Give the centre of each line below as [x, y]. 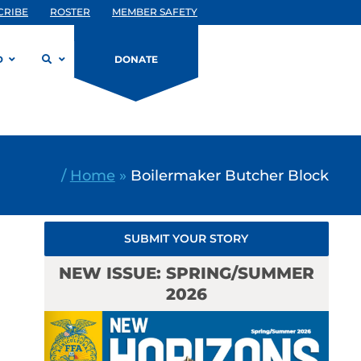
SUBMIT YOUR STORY [187, 239]
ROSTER [70, 12]
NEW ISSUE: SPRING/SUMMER [186, 273]
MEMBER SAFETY [155, 12]
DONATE [136, 59]
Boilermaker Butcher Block [229, 175]
